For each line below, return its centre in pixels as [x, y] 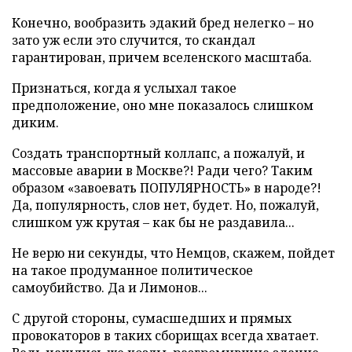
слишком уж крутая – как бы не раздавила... [153, 222]
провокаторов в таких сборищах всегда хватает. [165, 335]
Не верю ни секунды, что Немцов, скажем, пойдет [173, 253]
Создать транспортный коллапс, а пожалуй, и [158, 153]
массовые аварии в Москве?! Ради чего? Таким [162, 170]
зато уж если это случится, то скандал [134, 40]
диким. [35, 123]
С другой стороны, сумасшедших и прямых [152, 318]
